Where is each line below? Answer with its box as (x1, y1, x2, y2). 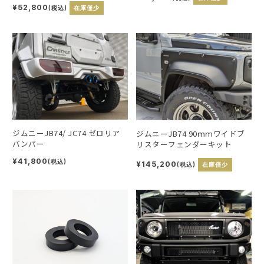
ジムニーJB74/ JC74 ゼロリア (12, 127, 88, 139)
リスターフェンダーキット (136, 138, 232, 150)
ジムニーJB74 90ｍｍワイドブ (136, 127, 245, 139)
